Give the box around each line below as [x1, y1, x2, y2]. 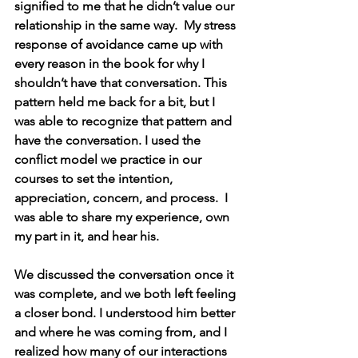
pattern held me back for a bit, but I [14, 94, 218, 109]
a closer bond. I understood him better [14, 305, 238, 320]
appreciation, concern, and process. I [14, 190, 231, 205]
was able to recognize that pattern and [14, 113, 235, 129]
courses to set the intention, [14, 171, 176, 186]
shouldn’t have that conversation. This [14, 75, 230, 90]
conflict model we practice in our [14, 152, 205, 167]
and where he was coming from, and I [14, 324, 230, 340]
